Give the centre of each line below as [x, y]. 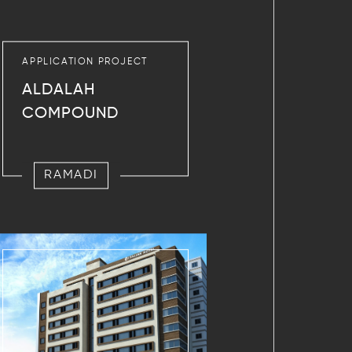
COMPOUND [71, 114]
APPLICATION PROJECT [85, 62]
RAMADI [71, 176]
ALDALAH [59, 91]
